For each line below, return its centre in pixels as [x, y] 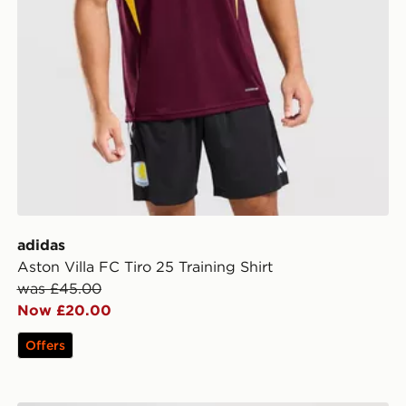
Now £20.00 [64, 309]
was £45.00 [59, 288]
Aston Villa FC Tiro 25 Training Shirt [145, 266]
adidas [41, 244]
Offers [45, 345]
